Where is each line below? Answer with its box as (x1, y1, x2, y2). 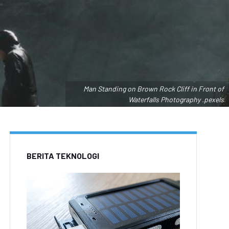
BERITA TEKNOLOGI (27, 151, 99, 161)
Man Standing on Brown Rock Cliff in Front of (83, 84, 224, 93)
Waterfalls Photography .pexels (128, 95, 224, 104)
